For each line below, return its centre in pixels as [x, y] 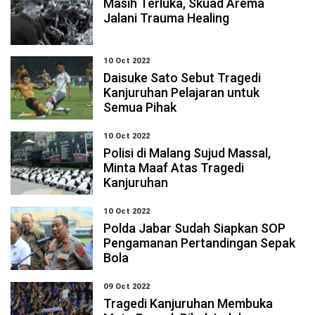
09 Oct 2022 [127, 287]
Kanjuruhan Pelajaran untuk [182, 92]
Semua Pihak [140, 107]
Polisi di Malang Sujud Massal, [187, 153]
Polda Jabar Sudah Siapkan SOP [195, 228]
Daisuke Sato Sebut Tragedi [182, 78]
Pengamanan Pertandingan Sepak [200, 243]
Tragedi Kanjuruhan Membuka [188, 303]
